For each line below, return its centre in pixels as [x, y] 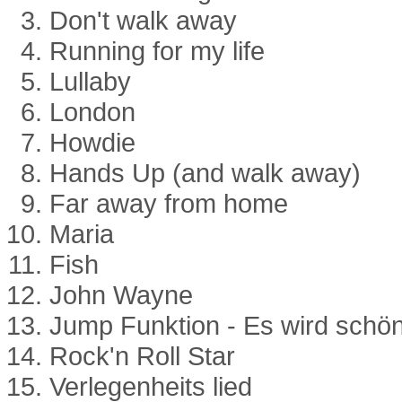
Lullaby [90, 82]
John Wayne [121, 295]
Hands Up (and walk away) [205, 173]
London [92, 112]
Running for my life [157, 51]
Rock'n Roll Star [142, 356]
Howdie [92, 143]
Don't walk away [143, 21]
